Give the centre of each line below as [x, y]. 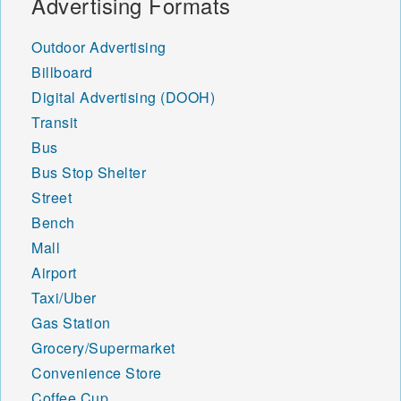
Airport [54, 273]
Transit [55, 123]
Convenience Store [97, 373]
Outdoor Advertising [99, 47]
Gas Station [71, 323]
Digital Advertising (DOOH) [123, 98]
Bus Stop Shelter [89, 173]
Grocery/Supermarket [103, 348]
